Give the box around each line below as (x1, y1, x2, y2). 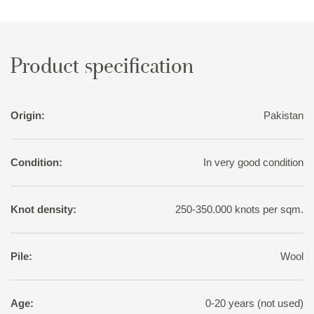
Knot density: (11, 203, 76, 216)
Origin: (11, 109, 45, 122)
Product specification (11, 54, 193, 80)
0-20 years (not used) (205, 297, 303, 310)
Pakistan (264, 109, 303, 122)
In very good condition (203, 156, 303, 169)
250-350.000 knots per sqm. (175, 203, 303, 216)
